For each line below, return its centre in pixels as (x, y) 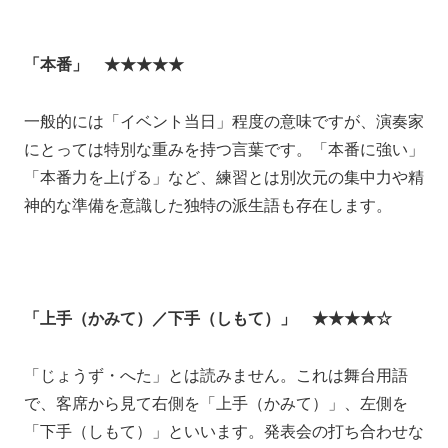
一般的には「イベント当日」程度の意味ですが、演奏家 (224, 121)
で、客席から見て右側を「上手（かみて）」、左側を (216, 404)
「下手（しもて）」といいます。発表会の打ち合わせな (224, 432)
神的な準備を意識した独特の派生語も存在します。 (208, 205)
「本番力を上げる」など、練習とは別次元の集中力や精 (224, 177)
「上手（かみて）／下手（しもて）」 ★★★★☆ (208, 319)
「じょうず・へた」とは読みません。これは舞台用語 (216, 376)
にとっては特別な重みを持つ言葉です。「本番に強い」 (224, 149)
